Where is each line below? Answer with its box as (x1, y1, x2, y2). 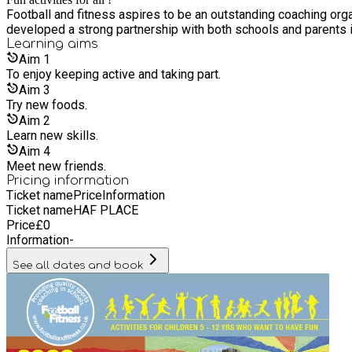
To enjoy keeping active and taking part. (6, 66, 221, 82)
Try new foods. (6, 97, 87, 112)
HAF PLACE (73, 202, 138, 218)
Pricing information (6, 173, 129, 188)
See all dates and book (13, 258, 144, 271)
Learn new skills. (6, 127, 98, 143)
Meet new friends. (6, 158, 106, 174)
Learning (6, 36, 68, 51)
